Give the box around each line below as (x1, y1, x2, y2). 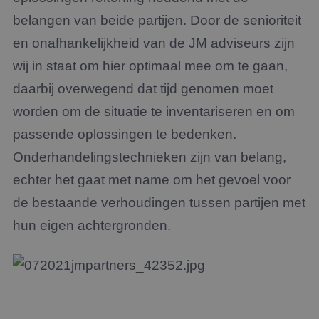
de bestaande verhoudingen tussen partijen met (13, 195, 305, 210)
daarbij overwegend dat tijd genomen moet (13, 81, 273, 96)
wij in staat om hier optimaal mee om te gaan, (13, 58, 288, 73)
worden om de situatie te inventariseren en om (13, 104, 295, 119)
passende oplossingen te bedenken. (13, 127, 236, 142)
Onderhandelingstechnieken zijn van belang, (13, 150, 286, 164)
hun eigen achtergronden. (13, 218, 171, 233)
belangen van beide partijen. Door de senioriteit (13, 13, 301, 28)
